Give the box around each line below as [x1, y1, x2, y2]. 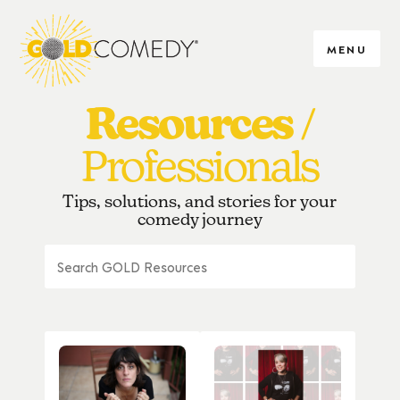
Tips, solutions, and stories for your [62, 191, 337, 212]
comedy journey [137, 209, 262, 229]
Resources [85, 97, 294, 150]
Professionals [81, 141, 319, 192]
